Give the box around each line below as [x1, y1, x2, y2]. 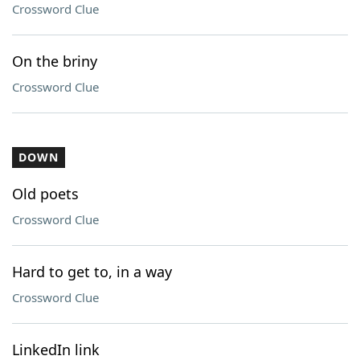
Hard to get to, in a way [12, 262, 172, 281]
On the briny [12, 51, 97, 71]
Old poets [12, 184, 79, 203]
